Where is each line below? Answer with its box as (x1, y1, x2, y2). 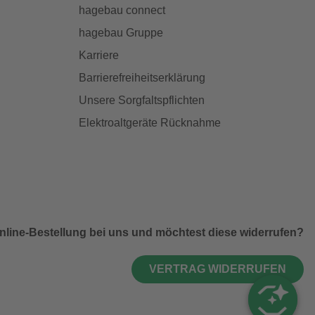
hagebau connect (79, 4, 165, 16)
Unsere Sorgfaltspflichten (79, 94, 205, 106)
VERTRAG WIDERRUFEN (149, 262, 286, 275)
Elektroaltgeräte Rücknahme (79, 116, 221, 129)
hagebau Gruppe (79, 26, 163, 39)
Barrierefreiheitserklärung (79, 71, 205, 84)
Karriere (79, 49, 119, 61)
